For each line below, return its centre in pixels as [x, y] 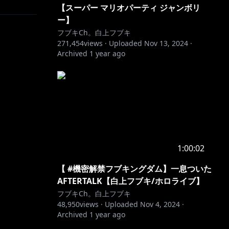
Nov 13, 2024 [166, 43]
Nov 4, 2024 [160, 204]
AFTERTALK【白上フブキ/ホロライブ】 [131, 181]
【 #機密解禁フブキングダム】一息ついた [134, 169]
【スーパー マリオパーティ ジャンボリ [129, 8]
